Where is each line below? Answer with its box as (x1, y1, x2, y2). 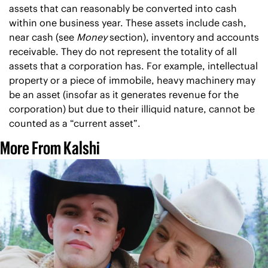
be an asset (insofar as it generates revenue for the (9, 89, 239, 100)
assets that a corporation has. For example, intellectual (9, 60, 258, 72)
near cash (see (9, 31, 77, 43)
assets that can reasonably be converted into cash (9, 2, 237, 14)
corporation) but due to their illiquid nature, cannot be (9, 103, 255, 115)
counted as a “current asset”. (9, 117, 141, 129)
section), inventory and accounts (109, 31, 259, 43)
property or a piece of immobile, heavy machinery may (9, 74, 255, 86)
